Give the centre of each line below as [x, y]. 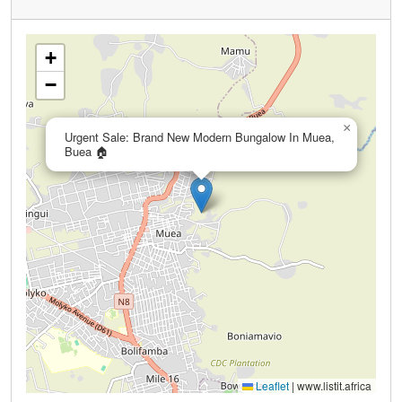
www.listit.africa [333, 385]
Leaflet [271, 385]
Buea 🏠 [87, 151]
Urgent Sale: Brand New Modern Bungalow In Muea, [200, 137]
